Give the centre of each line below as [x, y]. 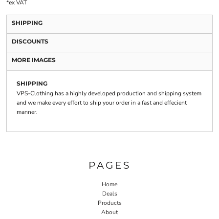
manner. [27, 112]
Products [109, 203]
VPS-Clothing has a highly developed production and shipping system [109, 93]
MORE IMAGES [34, 60]
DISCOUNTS [30, 41]
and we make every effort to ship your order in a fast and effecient [102, 103]
